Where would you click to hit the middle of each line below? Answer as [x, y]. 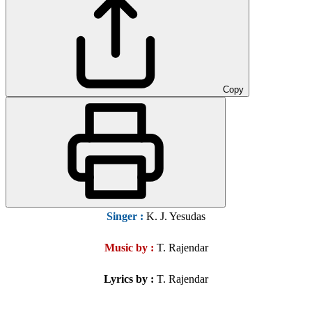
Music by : [129, 248]
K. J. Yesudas [174, 217]
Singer [122, 217]
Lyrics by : [129, 279]
